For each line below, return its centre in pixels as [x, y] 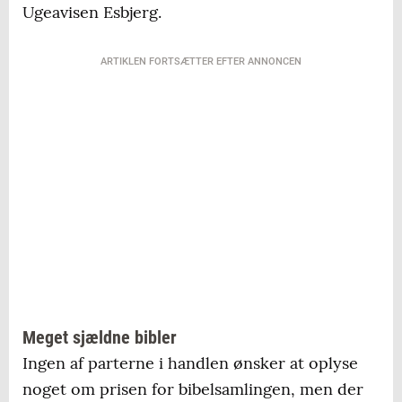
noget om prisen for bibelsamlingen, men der [193, 389]
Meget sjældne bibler [100, 338]
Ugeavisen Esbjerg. [92, 13]
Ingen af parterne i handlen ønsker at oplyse [190, 363]
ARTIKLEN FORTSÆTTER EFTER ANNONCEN [201, 62]
